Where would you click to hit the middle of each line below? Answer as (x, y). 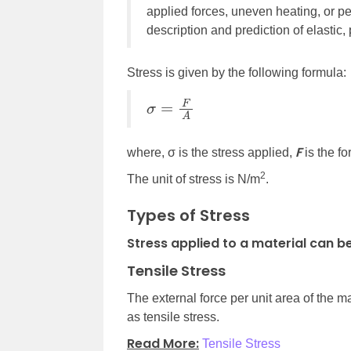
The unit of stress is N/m (194, 179)
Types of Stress (188, 216)
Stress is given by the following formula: (237, 73)
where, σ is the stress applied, (211, 153)
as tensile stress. (173, 317)
